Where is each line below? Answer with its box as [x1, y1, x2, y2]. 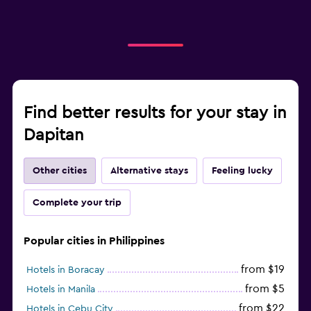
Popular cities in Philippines [24, 235, 165, 246]
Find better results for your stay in [24, 104, 287, 121]
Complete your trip [33, 197, 121, 208]
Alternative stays [110, 165, 188, 176]
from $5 [245, 283, 285, 294]
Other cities [33, 165, 87, 176]
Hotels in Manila [26, 284, 95, 294]
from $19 [241, 263, 285, 275]
